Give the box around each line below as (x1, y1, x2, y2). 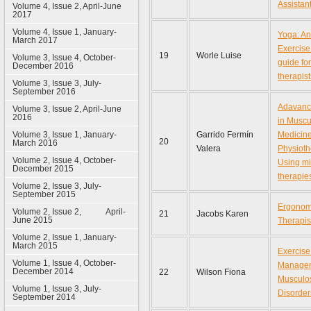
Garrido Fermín (196, 130, 253, 140)
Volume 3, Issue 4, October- (12, 53, 116, 62)
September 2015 (12, 190, 76, 199)
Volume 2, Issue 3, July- (12, 181, 101, 191)
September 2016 (12, 87, 76, 96)
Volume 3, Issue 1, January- (12, 130, 117, 140)
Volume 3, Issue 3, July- (12, 78, 101, 88)
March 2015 (12, 241, 58, 251)
